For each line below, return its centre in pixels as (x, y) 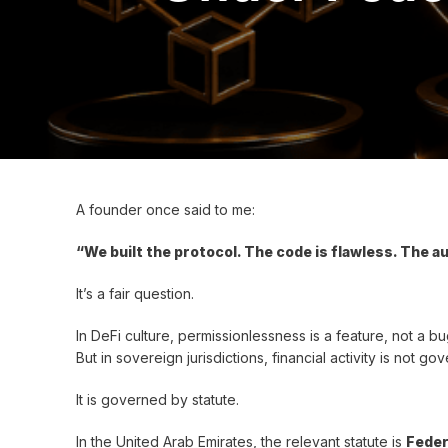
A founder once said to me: (165, 209)
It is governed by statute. (157, 399)
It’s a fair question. (135, 293)
